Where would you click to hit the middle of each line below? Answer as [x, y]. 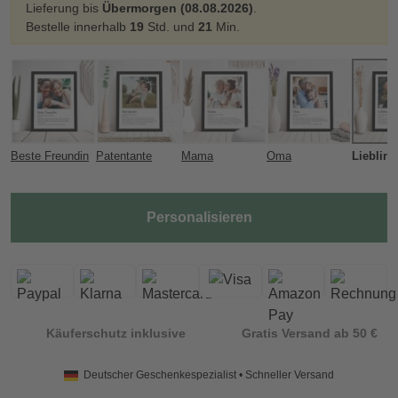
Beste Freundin [50, 156]
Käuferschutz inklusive [116, 333]
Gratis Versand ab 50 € [310, 333]
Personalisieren [199, 218]
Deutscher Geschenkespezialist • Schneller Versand [209, 375]
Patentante [124, 156]
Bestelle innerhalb [78, 27]
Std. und [171, 27]
